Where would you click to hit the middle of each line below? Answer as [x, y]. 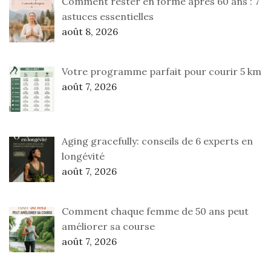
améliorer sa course [108, 227]
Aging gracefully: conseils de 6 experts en [157, 141]
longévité [83, 156]
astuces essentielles [108, 16]
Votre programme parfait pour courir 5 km [162, 71]
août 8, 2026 [90, 31]
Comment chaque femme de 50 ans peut [155, 211]
